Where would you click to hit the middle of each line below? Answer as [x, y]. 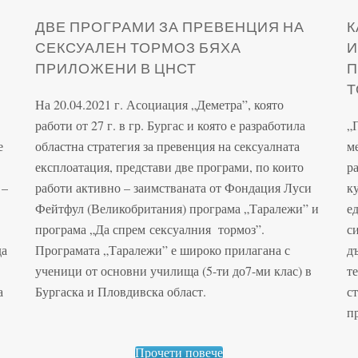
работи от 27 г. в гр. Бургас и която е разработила [170, 125]
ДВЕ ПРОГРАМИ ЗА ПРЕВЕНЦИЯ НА [170, 26]
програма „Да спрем [90, 229]
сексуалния [180, 229]
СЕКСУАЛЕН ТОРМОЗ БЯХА [138, 47]
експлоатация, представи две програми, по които [169, 166]
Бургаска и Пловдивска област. [121, 291]
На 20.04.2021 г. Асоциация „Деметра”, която [159, 104]
